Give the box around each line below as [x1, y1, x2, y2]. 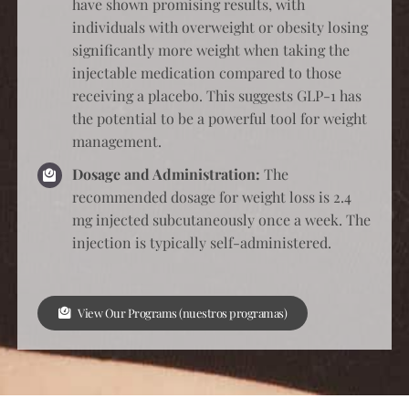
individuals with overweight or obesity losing [72, 17, 369, 37]
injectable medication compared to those [72, 63, 342, 83]
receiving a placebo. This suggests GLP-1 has [72, 86, 362, 106]
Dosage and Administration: [72, 164, 261, 184]
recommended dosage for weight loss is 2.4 [72, 187, 352, 207]
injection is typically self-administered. [72, 233, 332, 253]
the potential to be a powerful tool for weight [72, 109, 368, 129]
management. [72, 131, 163, 152]
